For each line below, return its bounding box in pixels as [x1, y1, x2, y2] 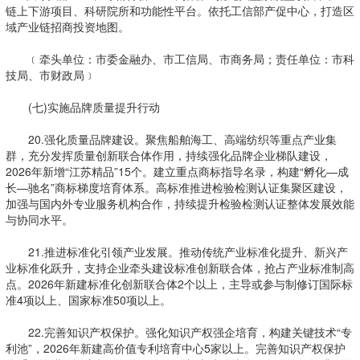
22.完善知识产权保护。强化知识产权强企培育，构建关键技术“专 [5, 324, 352, 340]
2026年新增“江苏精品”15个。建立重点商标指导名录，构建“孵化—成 [5, 163, 349, 179]
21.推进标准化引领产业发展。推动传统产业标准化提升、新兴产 [5, 243, 348, 260]
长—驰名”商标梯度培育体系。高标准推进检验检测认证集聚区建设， [5, 179, 347, 195]
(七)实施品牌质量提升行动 [5, 99, 160, 115]
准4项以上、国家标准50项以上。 [5, 292, 171, 308]
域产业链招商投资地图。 [5, 18, 129, 35]
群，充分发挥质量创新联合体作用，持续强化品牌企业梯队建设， [5, 147, 332, 163]
